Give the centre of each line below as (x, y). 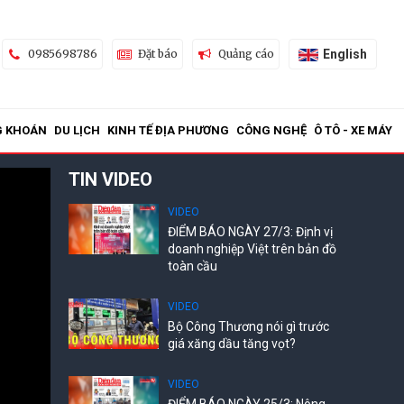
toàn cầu (193, 266)
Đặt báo (157, 54)
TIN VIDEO (110, 179)
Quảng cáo (246, 54)
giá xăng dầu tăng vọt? (232, 344)
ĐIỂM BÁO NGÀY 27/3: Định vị (250, 232)
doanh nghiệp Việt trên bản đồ (252, 249)
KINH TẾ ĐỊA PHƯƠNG (168, 130)
